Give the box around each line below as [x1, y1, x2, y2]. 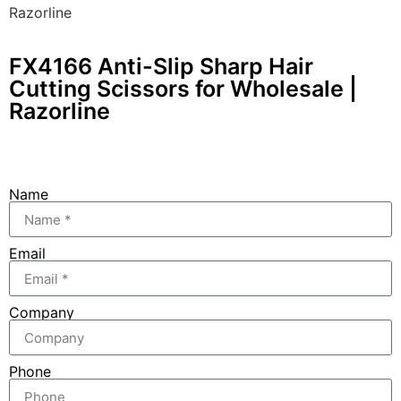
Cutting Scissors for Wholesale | [9, 75, 357, 102]
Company [9, 303, 74, 321]
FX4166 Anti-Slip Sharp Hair [9, 53, 313, 80]
